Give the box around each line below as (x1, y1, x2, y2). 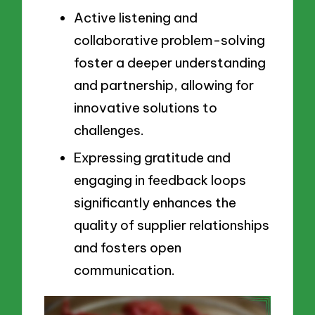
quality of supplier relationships (74, 217, 269, 234)
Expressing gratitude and (74, 149, 231, 167)
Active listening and (74, 9, 198, 27)
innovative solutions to (74, 99, 217, 117)
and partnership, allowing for (74, 77, 254, 94)
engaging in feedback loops (74, 172, 246, 189)
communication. (74, 262, 175, 279)
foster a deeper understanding (74, 54, 266, 72)
